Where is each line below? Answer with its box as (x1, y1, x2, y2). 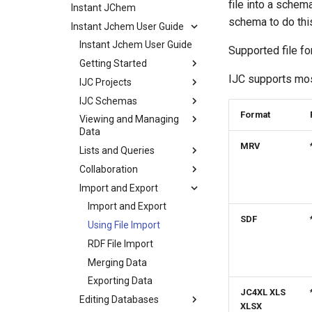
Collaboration (79, 163, 138, 175)
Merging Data (88, 256, 147, 268)
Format (240, 109, 270, 120)
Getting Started (79, 58, 147, 69)
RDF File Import (88, 237, 153, 249)
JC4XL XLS (240, 287, 286, 297)
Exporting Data (88, 275, 153, 287)
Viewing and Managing (79, 114, 179, 125)
